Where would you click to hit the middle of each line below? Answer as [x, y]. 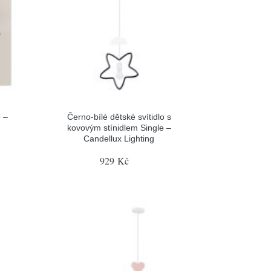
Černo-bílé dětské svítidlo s [119, 116]
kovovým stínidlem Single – [119, 127]
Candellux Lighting [119, 138]
